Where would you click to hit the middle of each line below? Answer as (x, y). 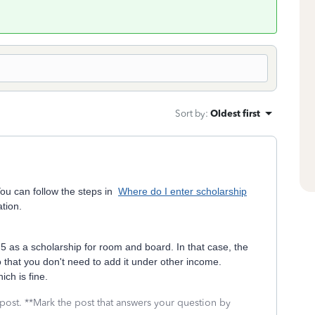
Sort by (190, 113)
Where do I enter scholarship (182, 191)
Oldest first (235, 113)
